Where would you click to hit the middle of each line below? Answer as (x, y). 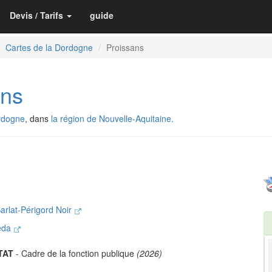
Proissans (125, 47)
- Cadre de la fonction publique (75, 253)
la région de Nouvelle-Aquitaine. (112, 118)
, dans (38, 118)
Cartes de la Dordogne (49, 47)
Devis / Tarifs (36, 15)
